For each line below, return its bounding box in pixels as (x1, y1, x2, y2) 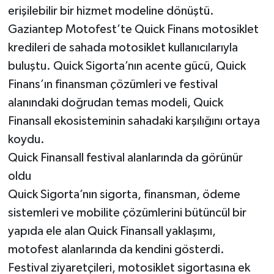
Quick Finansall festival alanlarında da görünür (7, 151, 243, 164)
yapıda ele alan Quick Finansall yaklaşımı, (7, 224, 216, 237)
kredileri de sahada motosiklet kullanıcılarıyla (7, 41, 238, 54)
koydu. (7, 133, 45, 146)
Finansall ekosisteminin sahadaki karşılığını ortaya (7, 114, 260, 127)
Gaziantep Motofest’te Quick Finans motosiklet (7, 23, 259, 35)
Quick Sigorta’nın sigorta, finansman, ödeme (7, 188, 240, 201)
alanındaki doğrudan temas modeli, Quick (7, 96, 223, 109)
